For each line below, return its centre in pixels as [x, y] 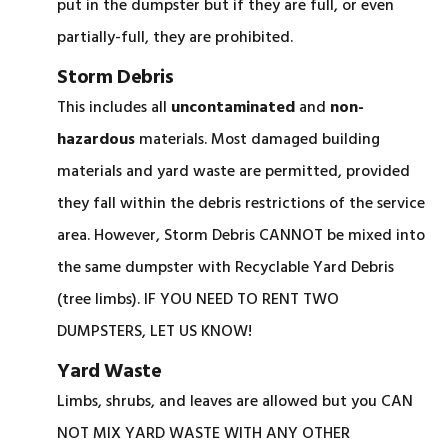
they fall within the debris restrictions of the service [241, 204]
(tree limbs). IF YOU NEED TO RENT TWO [198, 300]
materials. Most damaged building [258, 140]
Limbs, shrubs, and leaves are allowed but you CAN [235, 402]
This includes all [114, 108]
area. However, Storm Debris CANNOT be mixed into [241, 236]
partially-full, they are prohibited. [175, 38]
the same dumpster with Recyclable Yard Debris [226, 268]
